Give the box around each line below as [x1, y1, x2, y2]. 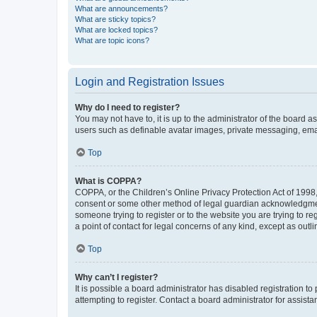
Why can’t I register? [75, 272, 158, 282]
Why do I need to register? [75, 102, 180, 113]
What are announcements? [75, 4, 168, 13]
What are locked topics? [75, 25, 158, 34]
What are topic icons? [75, 35, 149, 45]
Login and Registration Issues [75, 75, 224, 88]
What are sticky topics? [75, 14, 156, 23]
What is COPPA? [75, 175, 142, 186]
